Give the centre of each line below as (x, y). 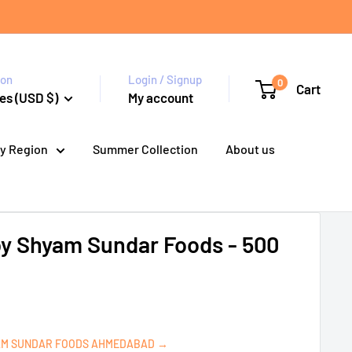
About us (250, 149)
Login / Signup (165, 79)
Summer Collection (145, 149)
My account (161, 97)
